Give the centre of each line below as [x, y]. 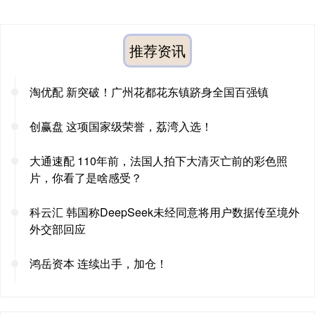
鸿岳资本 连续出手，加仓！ [98, 264]
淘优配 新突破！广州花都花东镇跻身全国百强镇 [149, 92]
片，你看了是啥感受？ [86, 178]
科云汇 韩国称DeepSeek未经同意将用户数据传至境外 [165, 212]
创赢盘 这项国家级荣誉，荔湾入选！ [121, 127]
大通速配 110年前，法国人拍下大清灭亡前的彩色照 [159, 161]
